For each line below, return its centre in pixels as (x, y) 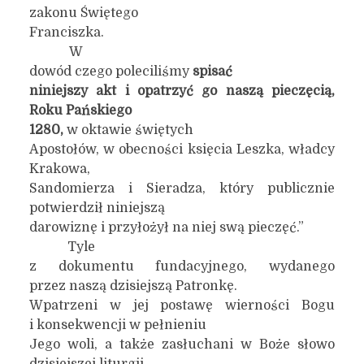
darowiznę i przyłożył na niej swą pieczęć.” (166, 227)
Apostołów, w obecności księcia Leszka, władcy (182, 149)
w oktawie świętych (128, 130)
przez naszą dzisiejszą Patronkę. (133, 286)
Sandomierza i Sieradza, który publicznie (182, 188)
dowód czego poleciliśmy (110, 71)
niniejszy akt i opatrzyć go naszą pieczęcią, (182, 91)
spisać (212, 71)
